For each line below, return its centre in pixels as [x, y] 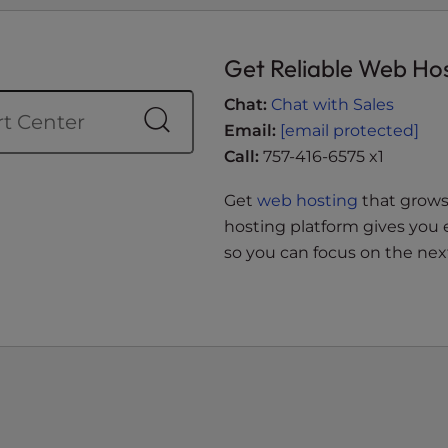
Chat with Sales [332, 104]
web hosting [307, 200]
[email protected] [349, 130]
